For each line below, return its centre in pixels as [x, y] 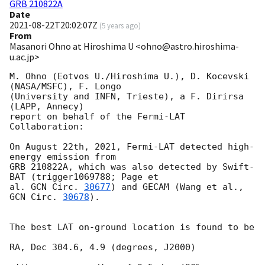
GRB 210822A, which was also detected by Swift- [132, 167]
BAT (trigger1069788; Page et [84, 177]
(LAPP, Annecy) [47, 107]
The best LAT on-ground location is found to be [132, 227]
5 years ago [120, 26]
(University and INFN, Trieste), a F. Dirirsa [127, 97]
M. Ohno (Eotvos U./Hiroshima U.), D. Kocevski [129, 77]
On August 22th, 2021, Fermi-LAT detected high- [132, 147]
